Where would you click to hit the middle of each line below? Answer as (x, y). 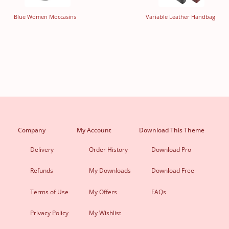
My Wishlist (105, 213)
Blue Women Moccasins (45, 16)
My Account (94, 130)
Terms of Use (49, 192)
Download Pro (171, 149)
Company (31, 130)
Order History (108, 149)
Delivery (42, 149)
